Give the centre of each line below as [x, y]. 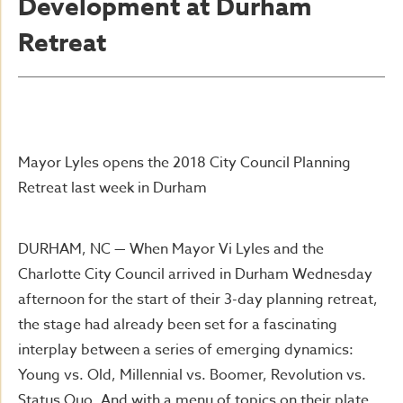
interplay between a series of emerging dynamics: [186, 350]
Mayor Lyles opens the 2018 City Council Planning [184, 163]
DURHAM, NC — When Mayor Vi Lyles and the [171, 249]
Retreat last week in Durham [112, 188]
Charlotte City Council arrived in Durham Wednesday [195, 274]
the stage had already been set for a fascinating [178, 325]
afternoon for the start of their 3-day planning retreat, [198, 300]
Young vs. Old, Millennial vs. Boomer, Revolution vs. [192, 375]
